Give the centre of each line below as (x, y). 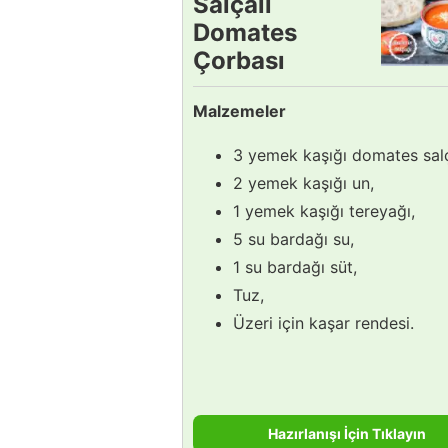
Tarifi (223, 88)
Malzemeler (239, 110)
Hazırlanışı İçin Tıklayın (347, 433)
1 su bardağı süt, (295, 266)
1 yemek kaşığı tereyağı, (324, 210)
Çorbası (239, 60)
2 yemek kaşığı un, (303, 182)
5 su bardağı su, (293, 238)
